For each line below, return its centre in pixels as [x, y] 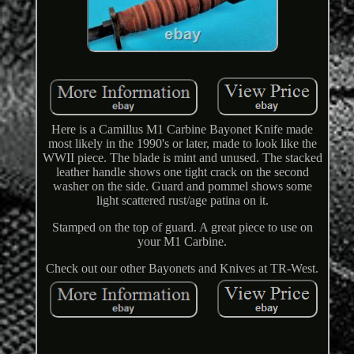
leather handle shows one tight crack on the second [182, 172]
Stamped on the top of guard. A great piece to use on [182, 228]
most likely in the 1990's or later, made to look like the [182, 144]
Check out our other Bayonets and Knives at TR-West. [183, 269]
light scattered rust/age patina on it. [182, 201]
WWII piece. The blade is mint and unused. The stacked [182, 158]
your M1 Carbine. [183, 242]
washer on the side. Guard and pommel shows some [182, 186]
